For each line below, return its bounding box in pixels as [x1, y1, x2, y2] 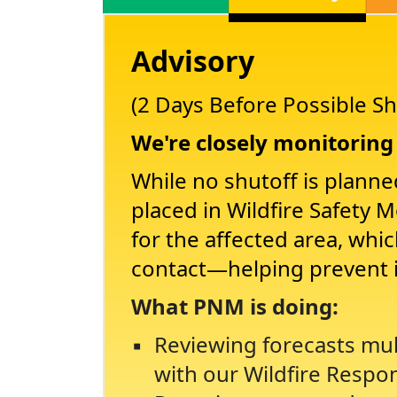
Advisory [131, 42, 255, 81]
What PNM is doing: [131, 292, 339, 322]
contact [131, 253, 207, 284]
